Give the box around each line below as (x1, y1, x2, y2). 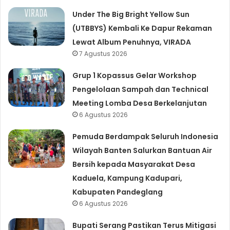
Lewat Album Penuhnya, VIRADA (72, 36, 191, 47)
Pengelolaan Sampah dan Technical (72, 84, 209, 94)
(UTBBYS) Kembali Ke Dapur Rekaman (72, 23, 213, 33)
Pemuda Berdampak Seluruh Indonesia (72, 131, 219, 142)
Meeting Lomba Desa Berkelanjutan (72, 98, 207, 108)
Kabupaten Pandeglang (72, 186, 163, 197)
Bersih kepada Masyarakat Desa (72, 159, 196, 169)
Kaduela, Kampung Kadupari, (72, 172, 183, 183)
